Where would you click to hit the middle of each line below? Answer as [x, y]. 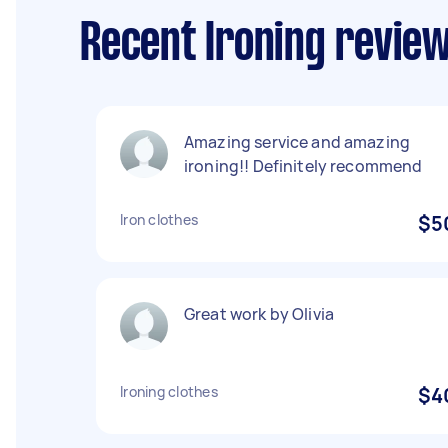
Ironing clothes [169, 391]
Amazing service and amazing [297, 142]
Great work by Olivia [259, 314]
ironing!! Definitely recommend [303, 166]
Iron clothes [159, 219]
